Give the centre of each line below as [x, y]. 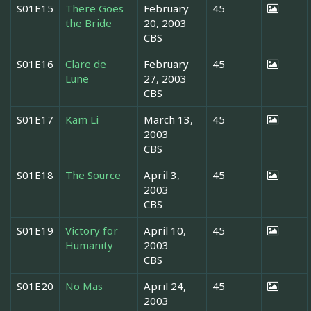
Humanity [89, 245]
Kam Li [82, 119]
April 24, [165, 286]
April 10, [165, 230]
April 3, [162, 175]
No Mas [84, 286]
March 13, [168, 119]
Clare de [86, 64]
